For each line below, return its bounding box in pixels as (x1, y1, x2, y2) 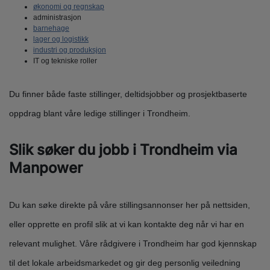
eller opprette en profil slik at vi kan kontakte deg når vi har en (9, 219, 244, 230)
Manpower (9, 159, 86, 177)
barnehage (33, 24, 69, 33)
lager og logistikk (33, 35, 89, 44)
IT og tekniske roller (33, 57, 99, 66)
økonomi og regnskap (33, 2, 104, 11)
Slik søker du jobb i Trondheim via (9, 141, 237, 159)
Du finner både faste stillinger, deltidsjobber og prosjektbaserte (9, 89, 247, 99)
